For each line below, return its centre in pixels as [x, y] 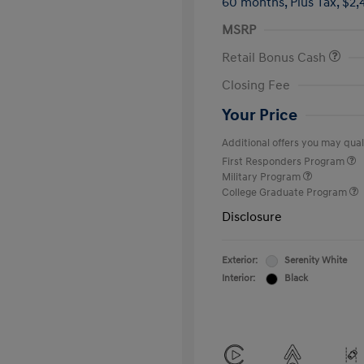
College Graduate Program [286, 193]
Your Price [260, 115]
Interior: [238, 278]
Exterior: [240, 260]
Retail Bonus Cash [275, 58]
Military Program [262, 177]
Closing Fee [256, 85]
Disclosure [252, 217]
